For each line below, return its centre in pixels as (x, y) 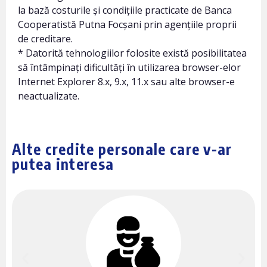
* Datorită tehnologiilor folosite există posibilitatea (132, 53)
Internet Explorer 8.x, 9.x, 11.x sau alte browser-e (126, 82)
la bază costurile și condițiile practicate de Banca (125, 10)
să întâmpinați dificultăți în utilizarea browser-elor (129, 68)
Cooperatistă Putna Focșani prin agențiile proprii (127, 25)
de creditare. (45, 39)
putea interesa (63, 164)
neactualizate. (49, 96)
